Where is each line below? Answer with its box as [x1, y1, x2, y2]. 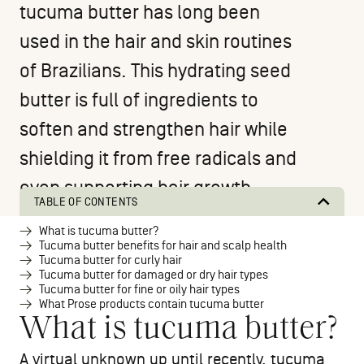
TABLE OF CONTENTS [34, 196, 138, 209]
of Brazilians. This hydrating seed [19, 60, 291, 83]
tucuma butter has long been [19, 2, 260, 24]
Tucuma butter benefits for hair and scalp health [39, 239, 287, 253]
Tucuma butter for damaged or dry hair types [39, 268, 268, 283]
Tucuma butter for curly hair [39, 253, 182, 268]
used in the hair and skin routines [19, 31, 292, 54]
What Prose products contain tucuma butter [39, 297, 264, 312]
